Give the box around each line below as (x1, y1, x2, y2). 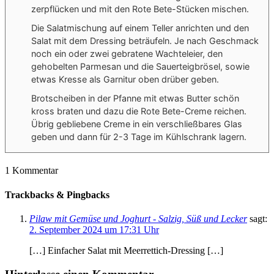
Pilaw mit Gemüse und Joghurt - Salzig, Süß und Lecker (29, 213, 247, 224)
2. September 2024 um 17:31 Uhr (29, 224, 159, 235)
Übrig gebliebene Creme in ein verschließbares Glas (31, 119, 242, 130)
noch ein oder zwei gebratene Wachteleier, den (31, 48, 223, 59)
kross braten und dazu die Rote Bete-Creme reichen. (31, 106, 246, 117)
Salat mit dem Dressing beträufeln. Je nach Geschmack (31, 35, 259, 46)
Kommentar (12, 165, 58, 176)
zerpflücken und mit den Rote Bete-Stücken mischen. (31, 4, 249, 15)
